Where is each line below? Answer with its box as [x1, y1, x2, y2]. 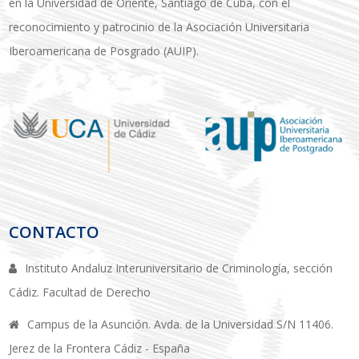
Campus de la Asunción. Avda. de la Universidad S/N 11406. [27, 317, 334, 333]
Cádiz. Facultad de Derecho [9, 284, 151, 301]
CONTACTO [9, 221, 100, 244]
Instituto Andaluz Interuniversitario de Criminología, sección [25, 260, 333, 276]
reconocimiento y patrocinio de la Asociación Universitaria [9, 19, 310, 35]
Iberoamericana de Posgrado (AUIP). [9, 43, 200, 59]
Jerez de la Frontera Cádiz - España [9, 341, 191, 357]
